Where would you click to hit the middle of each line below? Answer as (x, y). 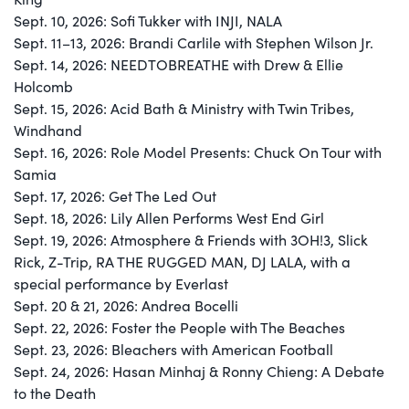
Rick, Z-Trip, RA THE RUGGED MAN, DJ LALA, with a (182, 261)
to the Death (55, 393)
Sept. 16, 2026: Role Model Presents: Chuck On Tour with (198, 152)
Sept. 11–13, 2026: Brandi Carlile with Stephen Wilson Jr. (194, 42)
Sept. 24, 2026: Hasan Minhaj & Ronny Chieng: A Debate (199, 371)
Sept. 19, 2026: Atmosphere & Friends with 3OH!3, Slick (191, 239)
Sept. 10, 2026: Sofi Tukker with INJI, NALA (148, 20)
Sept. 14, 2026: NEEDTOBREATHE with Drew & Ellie (178, 64)
